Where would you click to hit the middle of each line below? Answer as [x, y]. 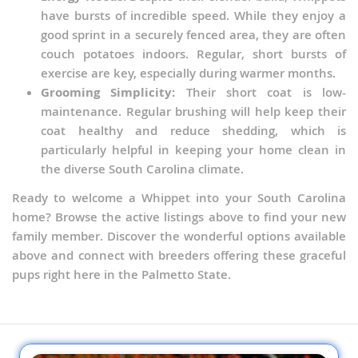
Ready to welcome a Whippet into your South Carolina [179, 198]
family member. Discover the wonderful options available [179, 237]
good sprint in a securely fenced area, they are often [193, 35]
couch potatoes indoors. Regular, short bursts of [193, 54]
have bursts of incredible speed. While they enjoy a [193, 16]
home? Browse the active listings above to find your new [179, 217]
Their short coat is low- [261, 93]
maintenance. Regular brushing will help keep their [193, 112]
